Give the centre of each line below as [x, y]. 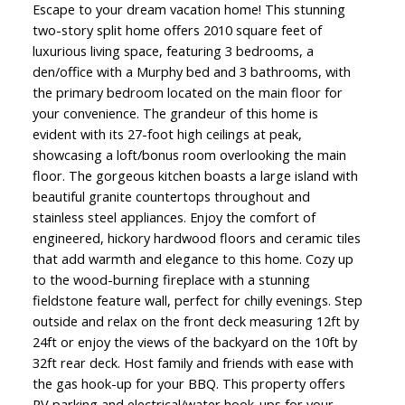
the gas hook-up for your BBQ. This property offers [188, 383]
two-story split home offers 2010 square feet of [177, 29]
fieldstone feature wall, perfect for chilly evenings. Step [197, 300]
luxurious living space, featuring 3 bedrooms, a [173, 50]
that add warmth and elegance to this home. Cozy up [193, 258]
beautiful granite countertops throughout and [171, 196]
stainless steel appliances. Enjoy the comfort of [174, 217]
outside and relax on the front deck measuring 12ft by [195, 320]
